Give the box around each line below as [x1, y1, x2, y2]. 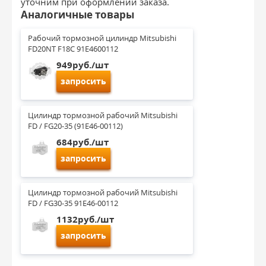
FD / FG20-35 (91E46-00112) [28, 121, 123, 131]
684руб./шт [56, 136, 109, 148]
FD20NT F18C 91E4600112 [28, 43, 118, 54]
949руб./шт [56, 59, 109, 71]
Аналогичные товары [21, 8, 134, 21]
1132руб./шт [56, 213, 114, 225]
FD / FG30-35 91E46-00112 [28, 198, 118, 208]
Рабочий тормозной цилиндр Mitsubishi [28, 33, 178, 43]
